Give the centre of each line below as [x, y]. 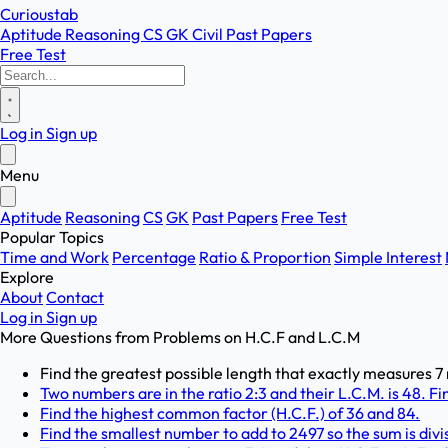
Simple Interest [388, 257]
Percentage [154, 257]
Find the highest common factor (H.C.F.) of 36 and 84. [230, 413]
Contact [75, 297]
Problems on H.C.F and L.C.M [256, 337]
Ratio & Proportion [265, 257]
